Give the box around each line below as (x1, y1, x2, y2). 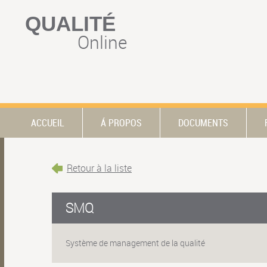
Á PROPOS (101, 116, 142, 129)
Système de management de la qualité (66, 237, 206, 249)
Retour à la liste (67, 161, 132, 175)
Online (77, 30, 127, 54)
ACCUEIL (31, 116, 64, 129)
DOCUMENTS (178, 116, 228, 129)
